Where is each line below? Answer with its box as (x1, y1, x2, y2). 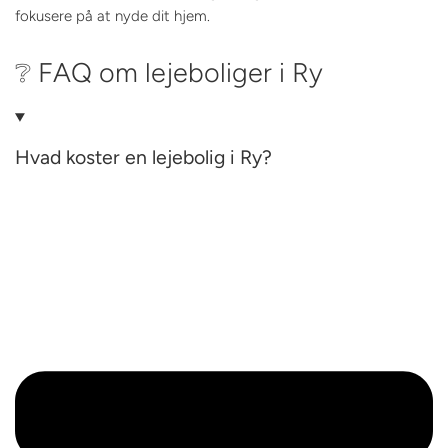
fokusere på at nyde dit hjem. (15, 7, 210, 26)
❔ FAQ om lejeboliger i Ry (15, 56, 323, 90)
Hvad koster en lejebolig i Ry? (15, 145, 272, 170)
